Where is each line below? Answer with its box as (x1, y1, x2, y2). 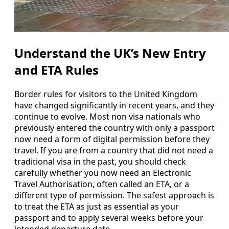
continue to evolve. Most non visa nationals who (14, 110, 200, 122)
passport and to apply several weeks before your (14, 212, 203, 223)
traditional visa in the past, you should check (14, 155, 186, 167)
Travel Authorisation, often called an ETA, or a (14, 178, 189, 190)
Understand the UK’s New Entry (14, 44, 206, 61)
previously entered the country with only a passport (14, 122, 215, 133)
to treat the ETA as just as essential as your (14, 200, 179, 212)
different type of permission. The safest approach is (14, 189, 214, 201)
